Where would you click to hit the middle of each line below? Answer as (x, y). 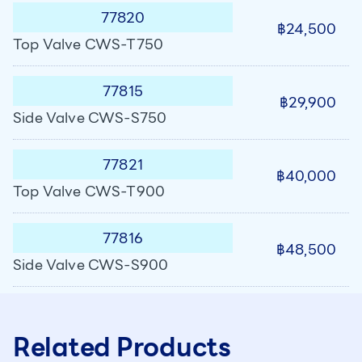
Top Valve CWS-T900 (89, 191)
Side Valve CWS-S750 (90, 118)
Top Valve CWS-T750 (88, 44)
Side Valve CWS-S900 (91, 265)
